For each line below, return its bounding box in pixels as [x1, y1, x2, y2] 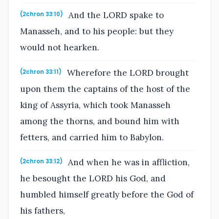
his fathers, [20, 205, 65, 217]
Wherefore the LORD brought [65, 67, 189, 78]
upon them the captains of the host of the [20, 83, 190, 94]
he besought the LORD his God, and [20, 173, 166, 184]
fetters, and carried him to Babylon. [20, 131, 164, 143]
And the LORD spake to [66, 10, 164, 21]
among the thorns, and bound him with [20, 115, 179, 127]
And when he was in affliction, [66, 157, 190, 168]
